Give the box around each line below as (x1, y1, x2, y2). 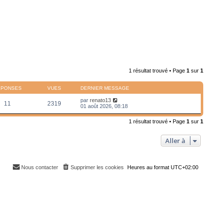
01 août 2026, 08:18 (80, 103, 128, 109)
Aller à (165, 136, 186, 145)
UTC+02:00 (171, 164, 199, 170)
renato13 (90, 97, 111, 103)
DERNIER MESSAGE (80, 85, 130, 91)
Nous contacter (21, 164, 59, 170)
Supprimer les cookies (71, 164, 124, 170)
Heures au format (127, 164, 171, 170)
